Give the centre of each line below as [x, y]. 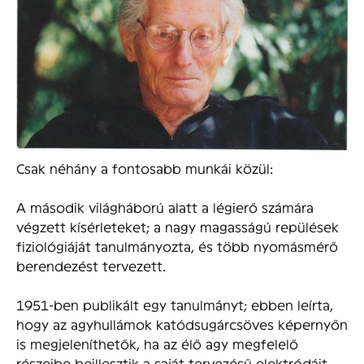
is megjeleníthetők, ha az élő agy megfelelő [157, 343]
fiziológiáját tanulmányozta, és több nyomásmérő [177, 245]
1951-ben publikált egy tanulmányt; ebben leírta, [175, 304]
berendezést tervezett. [91, 265]
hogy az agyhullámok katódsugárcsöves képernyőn [182, 323]
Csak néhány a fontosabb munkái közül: [145, 167]
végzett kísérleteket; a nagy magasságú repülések [178, 226]
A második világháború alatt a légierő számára [165, 206]
